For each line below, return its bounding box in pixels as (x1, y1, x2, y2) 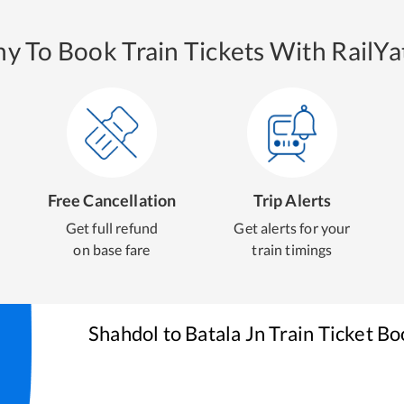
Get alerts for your (234, 219, 351, 236)
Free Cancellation (47, 190, 177, 210)
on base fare (73, 241, 151, 258)
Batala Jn (185, 321, 266, 345)
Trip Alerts (252, 190, 332, 210)
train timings (252, 241, 333, 258)
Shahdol (88, 321, 160, 345)
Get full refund (65, 219, 159, 236)
